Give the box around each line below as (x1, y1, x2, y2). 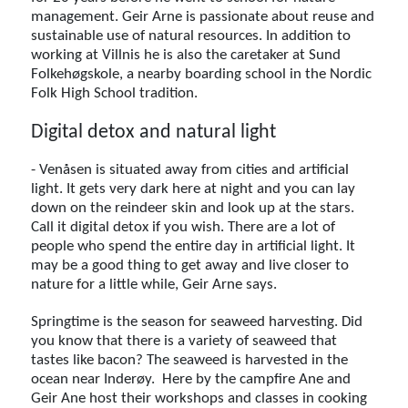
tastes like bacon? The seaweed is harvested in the (31, 352, 349, 368)
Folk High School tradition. (31, 85, 202, 101)
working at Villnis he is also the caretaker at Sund (31, 46, 342, 63)
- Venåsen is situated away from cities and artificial (31, 161, 350, 178)
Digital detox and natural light (31, 122, 277, 142)
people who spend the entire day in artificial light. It (31, 238, 356, 254)
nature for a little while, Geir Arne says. (31, 276, 281, 292)
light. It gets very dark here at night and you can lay (31, 180, 356, 197)
